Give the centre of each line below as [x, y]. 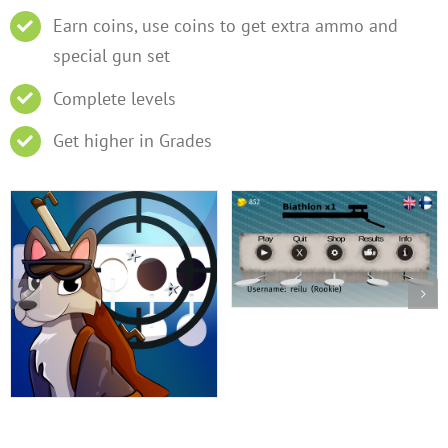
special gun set [112, 55]
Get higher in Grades [133, 141]
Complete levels [115, 98]
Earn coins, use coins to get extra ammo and [226, 25]
